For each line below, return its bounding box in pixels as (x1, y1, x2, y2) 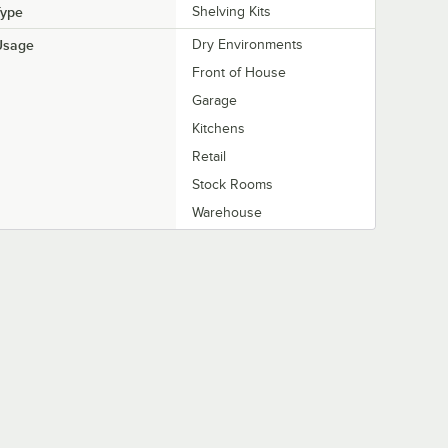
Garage (192, 93, 237, 109)
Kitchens (192, 121, 245, 137)
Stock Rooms (192, 177, 273, 193)
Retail (192, 149, 226, 165)
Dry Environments (192, 37, 303, 53)
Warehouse (192, 205, 262, 221)
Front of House (192, 65, 286, 81)
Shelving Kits (192, 4, 271, 20)
